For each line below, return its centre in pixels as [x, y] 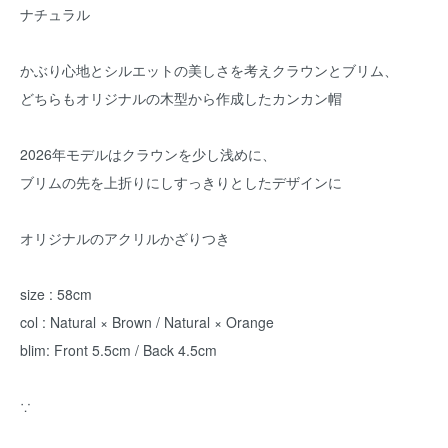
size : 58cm [56, 294]
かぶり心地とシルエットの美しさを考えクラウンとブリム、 [209, 70]
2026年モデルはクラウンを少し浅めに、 [148, 154]
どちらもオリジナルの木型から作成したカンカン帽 [181, 98]
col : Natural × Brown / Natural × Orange [147, 322]
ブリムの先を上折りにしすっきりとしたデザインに [181, 182]
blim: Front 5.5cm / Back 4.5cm [118, 350]
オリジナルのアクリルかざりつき [125, 238]
